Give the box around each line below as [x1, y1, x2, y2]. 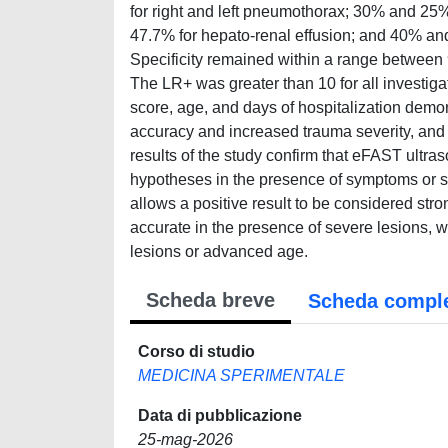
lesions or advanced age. [130, 243, 308, 260]
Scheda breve [146, 289, 275, 311]
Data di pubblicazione [138, 407, 302, 424]
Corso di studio [138, 343, 255, 360]
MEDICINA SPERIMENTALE [138, 367, 345, 384]
